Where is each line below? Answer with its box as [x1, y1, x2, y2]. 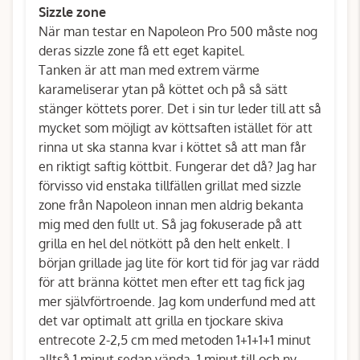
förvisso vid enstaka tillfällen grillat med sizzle [39, 178, 301, 194]
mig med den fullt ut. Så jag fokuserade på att [39, 216, 302, 232]
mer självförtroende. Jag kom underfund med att [39, 293, 316, 309]
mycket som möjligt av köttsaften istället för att [39, 120, 313, 136]
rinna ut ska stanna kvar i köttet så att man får [39, 139, 306, 155]
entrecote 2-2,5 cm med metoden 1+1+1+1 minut [39, 332, 311, 348]
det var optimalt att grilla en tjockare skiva [39, 313, 284, 329]
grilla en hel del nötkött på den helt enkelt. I [39, 235, 290, 252]
